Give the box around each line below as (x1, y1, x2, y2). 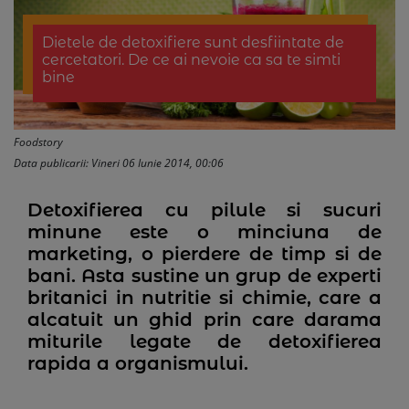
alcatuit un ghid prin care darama (27, 309, 382, 330)
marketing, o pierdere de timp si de (27, 243, 382, 265)
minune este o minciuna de (27, 221, 382, 243)
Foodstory (14, 134, 63, 150)
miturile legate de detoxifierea (27, 330, 382, 352)
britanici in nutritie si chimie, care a (27, 287, 382, 309)
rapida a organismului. (27, 352, 248, 374)
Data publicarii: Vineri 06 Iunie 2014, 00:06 (14, 155, 224, 171)
